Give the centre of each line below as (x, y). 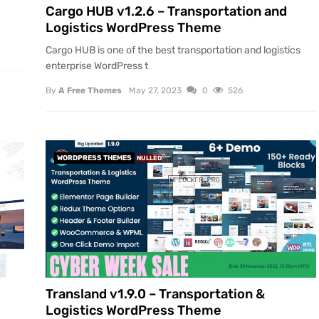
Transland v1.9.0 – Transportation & (155, 294)
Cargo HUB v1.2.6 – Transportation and (166, 12)
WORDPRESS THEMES (94, 158)
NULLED (149, 158)
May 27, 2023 (156, 90)
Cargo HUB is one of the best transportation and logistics (173, 50)
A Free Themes (90, 90)
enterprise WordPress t (97, 66)
